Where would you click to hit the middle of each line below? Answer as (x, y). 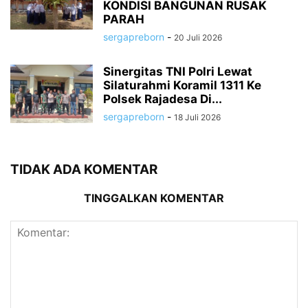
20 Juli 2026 (198, 37)
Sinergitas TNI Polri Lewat (178, 71)
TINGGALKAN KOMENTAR (154, 198)
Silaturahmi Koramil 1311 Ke (182, 85)
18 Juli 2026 (197, 117)
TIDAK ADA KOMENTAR (84, 169)
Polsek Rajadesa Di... (163, 99)
